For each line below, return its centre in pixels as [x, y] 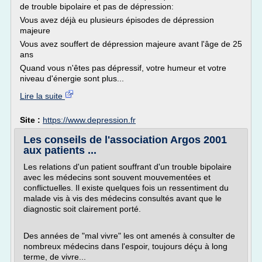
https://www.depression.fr [89, 120]
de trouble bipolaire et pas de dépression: [97, 6]
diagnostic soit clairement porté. [82, 209]
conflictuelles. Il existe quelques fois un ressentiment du [126, 188]
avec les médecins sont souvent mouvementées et [117, 177]
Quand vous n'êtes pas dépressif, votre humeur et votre [123, 68]
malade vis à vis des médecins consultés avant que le [123, 198]
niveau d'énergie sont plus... [72, 78]
